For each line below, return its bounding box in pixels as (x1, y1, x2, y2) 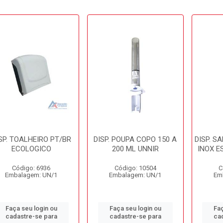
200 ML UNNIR (111, 144, 159, 153)
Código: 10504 (114, 164, 156, 172)
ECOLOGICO (11, 144, 51, 153)
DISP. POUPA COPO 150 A (94, 135, 177, 144)
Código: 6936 (12, 164, 51, 172)
